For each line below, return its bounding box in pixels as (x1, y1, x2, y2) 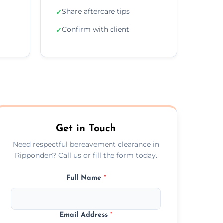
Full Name (66, 174, 104, 182)
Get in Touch (56, 123, 116, 134)
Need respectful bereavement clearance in (12, 139, 159, 149)
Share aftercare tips (62, 6, 130, 16)
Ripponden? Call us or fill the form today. (14, 150, 157, 160)
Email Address (59, 211, 111, 219)
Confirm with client (62, 24, 129, 34)
